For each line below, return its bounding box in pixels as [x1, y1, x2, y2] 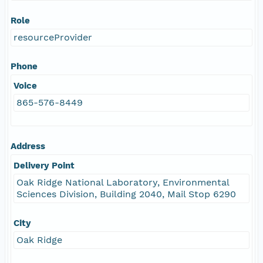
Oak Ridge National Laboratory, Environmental [16, 176, 230, 188]
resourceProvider [14, 31, 92, 43]
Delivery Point [14, 160, 75, 171]
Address [11, 140, 45, 151]
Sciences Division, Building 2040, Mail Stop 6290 [16, 188, 236, 200]
